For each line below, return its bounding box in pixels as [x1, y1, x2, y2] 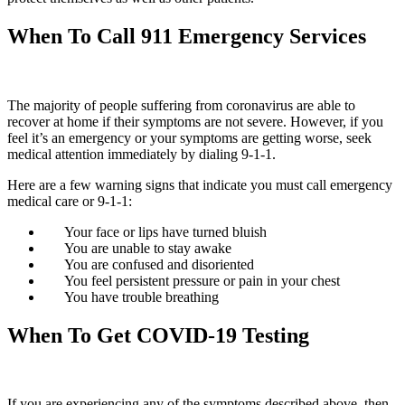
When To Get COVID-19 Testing [7, 323, 309, 347]
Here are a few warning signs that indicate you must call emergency [7, 176, 392, 193]
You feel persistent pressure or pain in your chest [64, 272, 340, 288]
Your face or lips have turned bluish [64, 223, 267, 240]
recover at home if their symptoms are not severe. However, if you [7, 113, 383, 129]
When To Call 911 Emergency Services [7, 24, 366, 48]
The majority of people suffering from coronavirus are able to [7, 97, 355, 113]
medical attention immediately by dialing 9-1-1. [7, 146, 279, 162]
